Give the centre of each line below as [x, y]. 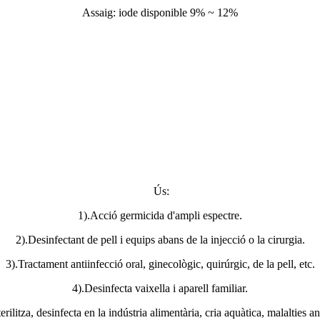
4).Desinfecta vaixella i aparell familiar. [160, 288]
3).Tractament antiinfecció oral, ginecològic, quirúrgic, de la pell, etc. [160, 264]
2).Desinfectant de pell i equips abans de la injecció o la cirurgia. [160, 239]
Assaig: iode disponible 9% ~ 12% [160, 12]
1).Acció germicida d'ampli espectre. [160, 215]
